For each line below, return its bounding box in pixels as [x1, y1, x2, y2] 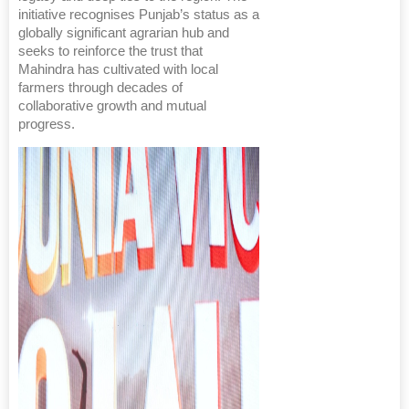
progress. [18, 117, 75, 132]
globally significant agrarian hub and [18, 26, 229, 41]
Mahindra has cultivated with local [18, 62, 218, 78]
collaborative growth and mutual [18, 99, 206, 114]
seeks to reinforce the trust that [18, 44, 203, 59]
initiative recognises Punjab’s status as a [18, 7, 259, 23]
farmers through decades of [18, 80, 183, 96]
